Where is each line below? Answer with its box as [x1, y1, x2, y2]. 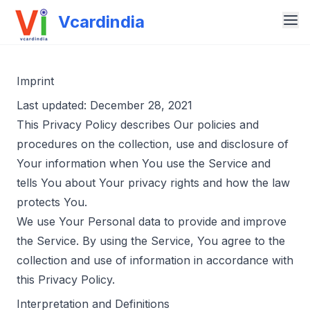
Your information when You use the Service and [17, 156, 271, 170]
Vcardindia [58, 12, 145, 32]
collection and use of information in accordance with [17, 253, 293, 267]
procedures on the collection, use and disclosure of [17, 137, 289, 151]
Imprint [17, 74, 54, 88]
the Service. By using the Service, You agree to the [17, 234, 285, 248]
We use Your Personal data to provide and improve [17, 215, 286, 228]
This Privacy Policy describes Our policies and [17, 118, 259, 131]
